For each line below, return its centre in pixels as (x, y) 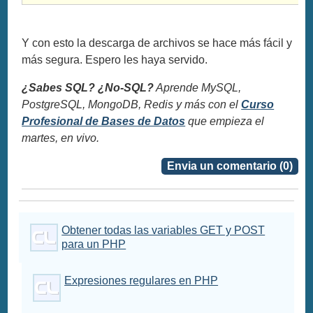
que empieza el (225, 122)
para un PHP (94, 245)
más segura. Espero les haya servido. (115, 60)
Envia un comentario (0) (230, 166)
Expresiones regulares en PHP (141, 281)
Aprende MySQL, (198, 88)
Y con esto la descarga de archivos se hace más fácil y (157, 43)
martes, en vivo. (61, 138)
